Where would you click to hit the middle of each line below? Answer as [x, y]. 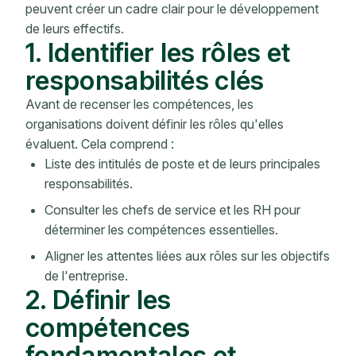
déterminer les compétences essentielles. [161, 230]
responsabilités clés [145, 81]
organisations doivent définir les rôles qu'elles [155, 124]
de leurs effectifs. [75, 29]
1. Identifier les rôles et [158, 53]
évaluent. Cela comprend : [100, 144]
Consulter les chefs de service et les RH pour [172, 210]
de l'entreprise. [86, 276]
